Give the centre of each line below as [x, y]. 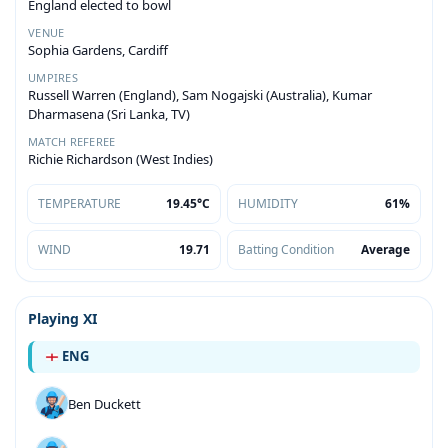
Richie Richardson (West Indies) [120, 158]
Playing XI [62, 318]
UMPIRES [53, 77]
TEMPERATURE [79, 203]
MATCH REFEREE [72, 141]
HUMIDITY [268, 203]
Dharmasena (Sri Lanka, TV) [109, 113]
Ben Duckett [104, 403]
